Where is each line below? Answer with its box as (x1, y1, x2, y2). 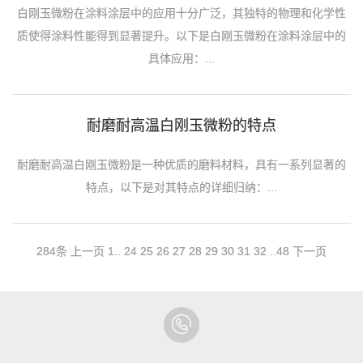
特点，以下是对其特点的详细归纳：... (86, 181, 277, 194)
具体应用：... (148, 52, 215, 66)
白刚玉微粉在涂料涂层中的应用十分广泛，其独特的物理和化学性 (17, 6, 346, 20)
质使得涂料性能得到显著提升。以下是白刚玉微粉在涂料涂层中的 (17, 29, 346, 43)
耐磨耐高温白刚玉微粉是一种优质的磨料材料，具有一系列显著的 (17, 158, 346, 172)
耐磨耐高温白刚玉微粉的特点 (87, 117, 276, 135)
